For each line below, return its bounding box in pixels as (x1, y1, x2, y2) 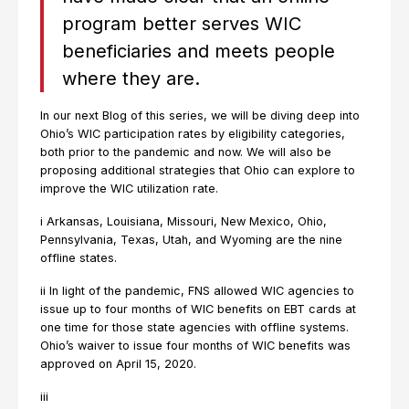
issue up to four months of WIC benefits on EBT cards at (40, 302, 356, 316)
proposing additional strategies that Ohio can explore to (40, 163, 355, 177)
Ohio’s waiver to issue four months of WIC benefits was (40, 339, 351, 352)
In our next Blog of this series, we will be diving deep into (40, 109, 360, 122)
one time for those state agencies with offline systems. (40, 320, 349, 334)
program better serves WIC (62, 13, 301, 35)
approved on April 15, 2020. (40, 357, 211, 371)
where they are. (62, 68, 200, 89)
